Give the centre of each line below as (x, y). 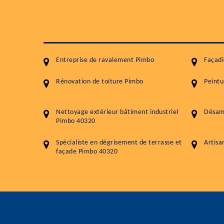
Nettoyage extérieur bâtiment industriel (117, 112)
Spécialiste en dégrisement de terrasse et (119, 143)
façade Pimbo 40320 (87, 152)
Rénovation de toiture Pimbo (100, 82)
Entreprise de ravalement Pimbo (105, 60)
